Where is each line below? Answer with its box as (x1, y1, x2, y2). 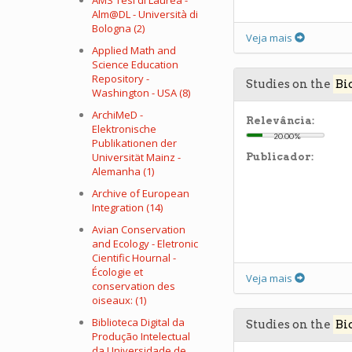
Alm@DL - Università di (92, 7, 198, 21)
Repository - (92, 71, 149, 86)
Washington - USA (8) (92, 86, 190, 100)
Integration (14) (92, 200, 163, 214)
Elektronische (92, 122, 156, 136)
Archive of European (92, 186, 189, 200)
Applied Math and (92, 43, 176, 57)
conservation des (92, 279, 175, 293)
